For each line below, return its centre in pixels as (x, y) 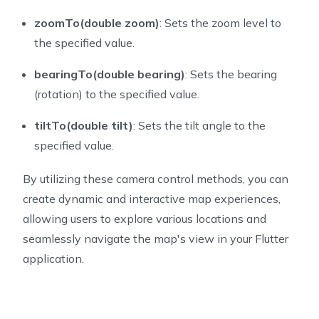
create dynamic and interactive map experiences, (152, 199)
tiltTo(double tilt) (84, 126)
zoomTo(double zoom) (97, 23)
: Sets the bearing (231, 74)
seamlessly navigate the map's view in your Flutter (156, 239)
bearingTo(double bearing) (110, 74)
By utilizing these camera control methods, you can (156, 179)
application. (53, 259)
